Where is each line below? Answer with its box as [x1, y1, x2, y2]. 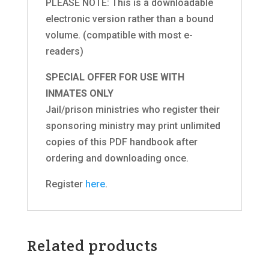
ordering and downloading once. [45, 152, 189, 164]
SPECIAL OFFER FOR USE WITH [45, 71, 184, 83]
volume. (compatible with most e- [45, 29, 193, 41]
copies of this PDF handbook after [45, 136, 198, 148]
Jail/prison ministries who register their [45, 103, 220, 115]
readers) [45, 45, 83, 57]
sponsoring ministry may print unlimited [45, 119, 220, 131]
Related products [26, 235, 158, 255]
